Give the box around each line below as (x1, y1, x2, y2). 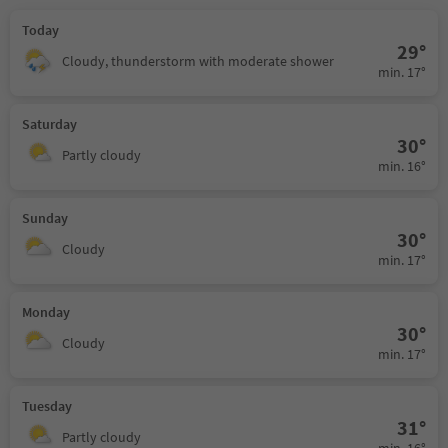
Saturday (22, 114, 77, 133)
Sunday (22, 208, 68, 227)
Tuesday (22, 396, 72, 415)
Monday (22, 302, 70, 321)
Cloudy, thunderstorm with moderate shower (62, 51, 334, 70)
